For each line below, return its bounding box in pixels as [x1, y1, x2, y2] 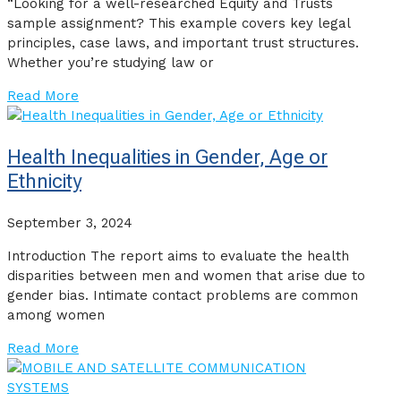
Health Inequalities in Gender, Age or [7, 146, 328, 169]
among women [7, 307, 105, 324]
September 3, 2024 [7, 215, 132, 232]
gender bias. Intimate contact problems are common [7, 287, 358, 304]
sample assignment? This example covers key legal [7, 15, 350, 32]
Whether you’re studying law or [7, 55, 214, 72]
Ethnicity [7, 170, 81, 193]
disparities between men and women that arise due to [7, 268, 365, 285]
